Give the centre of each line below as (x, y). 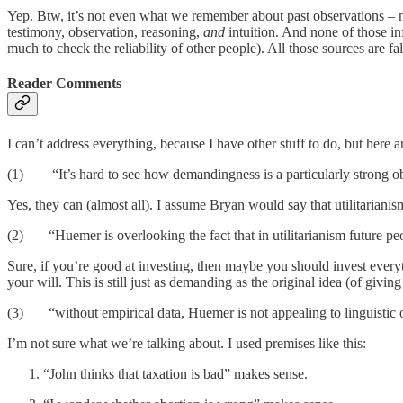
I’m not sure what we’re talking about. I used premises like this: (187, 343)
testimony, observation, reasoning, (105, 32)
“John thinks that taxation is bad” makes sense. (175, 373)
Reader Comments (64, 84)
